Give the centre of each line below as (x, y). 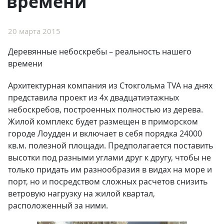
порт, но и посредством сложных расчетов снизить (108, 181)
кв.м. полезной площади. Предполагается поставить (110, 145)
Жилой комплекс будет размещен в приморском (103, 121)
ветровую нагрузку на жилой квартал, (81, 193)
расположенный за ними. (58, 205)
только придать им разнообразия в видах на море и (110, 169)
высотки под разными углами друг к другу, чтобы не (109, 157)
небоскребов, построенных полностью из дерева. (105, 109)
